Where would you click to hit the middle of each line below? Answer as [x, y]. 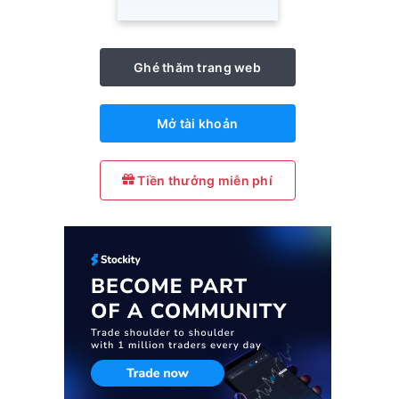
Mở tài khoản [197, 124]
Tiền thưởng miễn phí [204, 181]
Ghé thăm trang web [197, 68]
